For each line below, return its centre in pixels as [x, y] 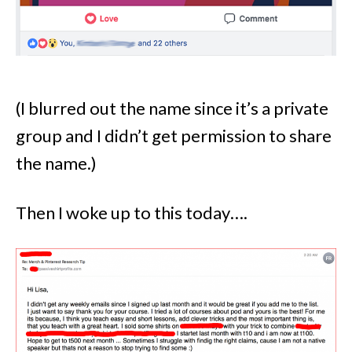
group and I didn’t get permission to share [174, 135]
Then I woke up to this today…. [132, 212]
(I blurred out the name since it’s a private [172, 108]
